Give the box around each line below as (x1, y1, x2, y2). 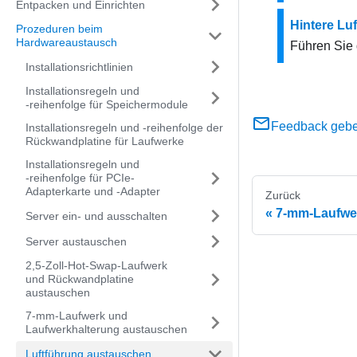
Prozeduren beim (16, 22, 103, 35)
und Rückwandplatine (25, 273, 134, 285)
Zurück (265, 189, 300, 202)
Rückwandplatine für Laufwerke (25, 135, 184, 147)
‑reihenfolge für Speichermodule (25, 98, 188, 111)
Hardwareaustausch (16, 36, 117, 49)
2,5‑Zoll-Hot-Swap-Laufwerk (25, 259, 167, 272)
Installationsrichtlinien (25, 60, 133, 73)
